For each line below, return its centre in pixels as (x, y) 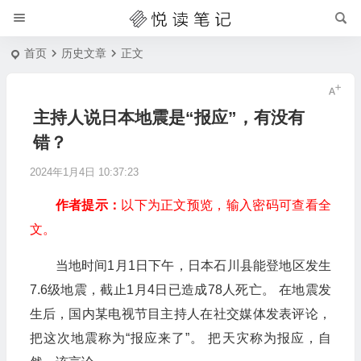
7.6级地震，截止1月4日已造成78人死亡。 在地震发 (180, 290)
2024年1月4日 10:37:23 (84, 172)
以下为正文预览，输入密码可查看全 (226, 205)
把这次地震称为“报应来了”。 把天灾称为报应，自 (180, 338)
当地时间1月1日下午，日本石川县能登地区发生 (193, 266)
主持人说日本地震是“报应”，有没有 (168, 117)
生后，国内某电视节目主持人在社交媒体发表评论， (180, 314)
